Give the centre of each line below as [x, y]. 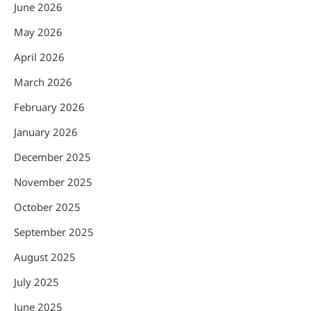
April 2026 [39, 57]
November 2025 [53, 182]
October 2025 [47, 207]
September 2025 [54, 232]
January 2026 [46, 132]
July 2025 [36, 281]
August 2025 [45, 257]
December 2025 [52, 157]
